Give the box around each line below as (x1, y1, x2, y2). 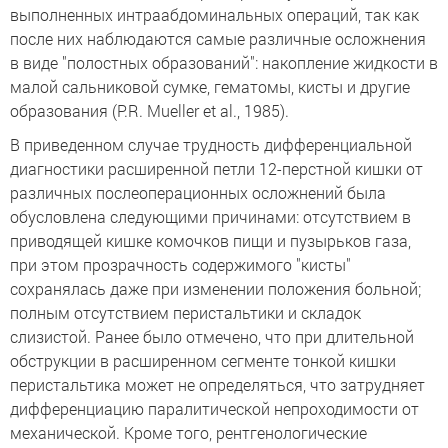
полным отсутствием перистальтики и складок (10, 302, 361, 323)
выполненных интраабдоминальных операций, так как (10, 4, 419, 25)
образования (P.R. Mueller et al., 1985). (10, 100, 289, 121)
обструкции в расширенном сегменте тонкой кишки (10, 350, 396, 371)
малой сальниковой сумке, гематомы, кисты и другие (10, 76, 410, 97)
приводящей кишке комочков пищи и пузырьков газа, (10, 230, 411, 251)
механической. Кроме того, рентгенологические (10, 422, 367, 443)
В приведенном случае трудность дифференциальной (10, 134, 412, 155)
